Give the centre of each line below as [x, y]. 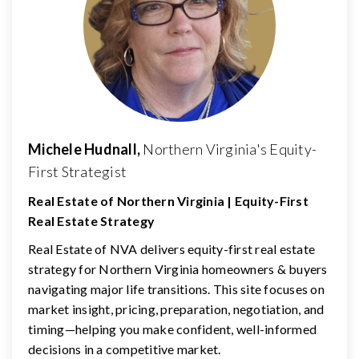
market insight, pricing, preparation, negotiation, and [176, 309]
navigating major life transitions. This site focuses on [176, 288]
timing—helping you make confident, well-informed [172, 329]
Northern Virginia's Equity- [230, 149]
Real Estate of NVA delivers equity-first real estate [171, 248]
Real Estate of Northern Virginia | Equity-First [168, 200]
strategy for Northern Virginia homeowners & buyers [178, 268]
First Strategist [77, 171]
